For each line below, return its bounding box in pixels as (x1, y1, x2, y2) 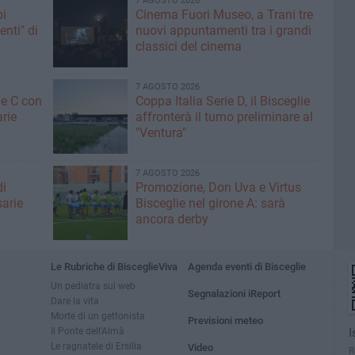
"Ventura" (135, 125, 186, 140)
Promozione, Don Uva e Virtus (135, 180, 301, 195)
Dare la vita (51, 295, 99, 307)
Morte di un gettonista (51, 310, 145, 322)
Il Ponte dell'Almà (51, 325, 124, 337)
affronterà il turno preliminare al (135, 109, 313, 124)
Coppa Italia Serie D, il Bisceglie (135, 94, 310, 109)
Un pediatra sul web (51, 280, 136, 292)
